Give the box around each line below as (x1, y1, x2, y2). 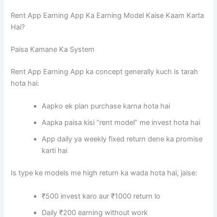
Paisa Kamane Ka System (11, 45, 95, 54)
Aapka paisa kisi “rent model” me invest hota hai (42, 118, 201, 127)
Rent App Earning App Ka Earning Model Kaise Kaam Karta (11, 11, 204, 20)
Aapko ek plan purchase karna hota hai (42, 102, 170, 111)
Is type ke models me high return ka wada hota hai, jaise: (11, 169, 198, 178)
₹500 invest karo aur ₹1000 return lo (42, 191, 161, 201)
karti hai (42, 146, 68, 155)
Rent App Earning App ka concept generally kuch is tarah (11, 67, 199, 76)
